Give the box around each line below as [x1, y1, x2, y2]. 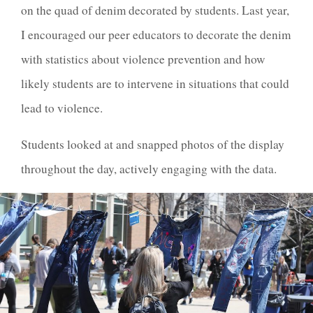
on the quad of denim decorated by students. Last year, [21, 1, 289, 18]
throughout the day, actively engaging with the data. [21, 160, 277, 177]
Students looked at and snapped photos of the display [21, 136, 284, 152]
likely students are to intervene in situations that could [21, 75, 289, 92]
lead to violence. [21, 99, 103, 116]
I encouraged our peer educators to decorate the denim [21, 26, 291, 43]
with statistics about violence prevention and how [21, 50, 265, 67]
